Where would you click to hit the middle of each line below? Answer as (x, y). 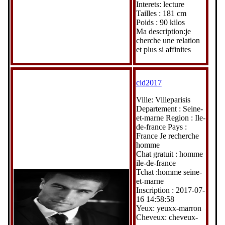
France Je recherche (167, 136)
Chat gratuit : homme (169, 154)
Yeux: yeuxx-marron (168, 208)
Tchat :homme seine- (169, 172)
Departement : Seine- (169, 108)
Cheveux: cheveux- (167, 217)
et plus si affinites (163, 49)
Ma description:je (163, 31)
